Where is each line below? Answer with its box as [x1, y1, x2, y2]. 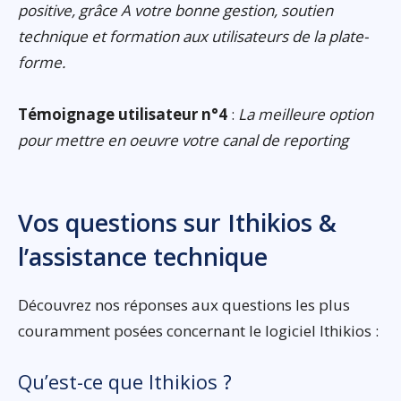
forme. [18, 51, 65, 73]
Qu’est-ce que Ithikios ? [18, 367, 232, 395]
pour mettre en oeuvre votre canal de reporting [18, 129, 348, 150]
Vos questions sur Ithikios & [18, 205, 337, 239]
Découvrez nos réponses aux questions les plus [18, 294, 350, 315]
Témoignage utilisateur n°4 [18, 103, 227, 124]
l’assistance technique [18, 239, 268, 273]
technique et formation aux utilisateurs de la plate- [18, 25, 368, 47]
